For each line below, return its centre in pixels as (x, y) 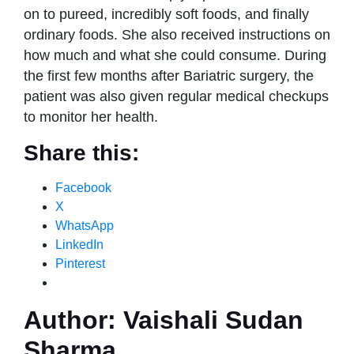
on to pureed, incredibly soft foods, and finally (166, 15)
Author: (70, 320)
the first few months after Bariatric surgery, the (169, 76)
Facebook (83, 188)
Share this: (81, 153)
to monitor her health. (91, 117)
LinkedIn (79, 245)
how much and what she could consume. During (175, 56)
